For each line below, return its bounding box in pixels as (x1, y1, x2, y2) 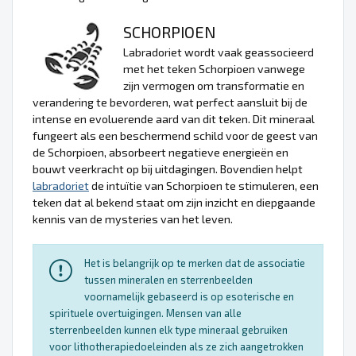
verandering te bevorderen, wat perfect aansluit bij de (33, 95, 308, 109)
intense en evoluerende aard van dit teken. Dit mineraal (33, 111, 315, 126)
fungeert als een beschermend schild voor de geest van (33, 128, 318, 142)
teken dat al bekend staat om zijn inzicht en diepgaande (33, 195, 315, 209)
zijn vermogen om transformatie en (123, 78, 304, 92)
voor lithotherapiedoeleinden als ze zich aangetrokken (49, 339, 304, 353)
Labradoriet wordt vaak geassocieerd (123, 44, 314, 59)
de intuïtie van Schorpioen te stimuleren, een (89, 178, 319, 192)
